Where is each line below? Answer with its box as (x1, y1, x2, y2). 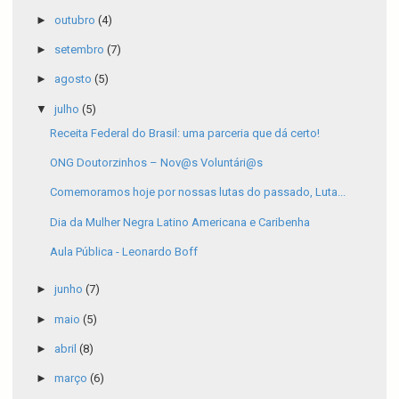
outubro (53, 12, 98, 27)
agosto (53, 72, 94, 86)
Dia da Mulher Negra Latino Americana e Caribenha (50, 215, 311, 229)
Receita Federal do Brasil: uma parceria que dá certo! (50, 126, 321, 140)
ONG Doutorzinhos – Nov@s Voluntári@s (50, 156, 264, 170)
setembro (53, 43, 107, 57)
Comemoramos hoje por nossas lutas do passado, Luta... (50, 185, 346, 199)
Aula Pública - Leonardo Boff (50, 244, 199, 258)
